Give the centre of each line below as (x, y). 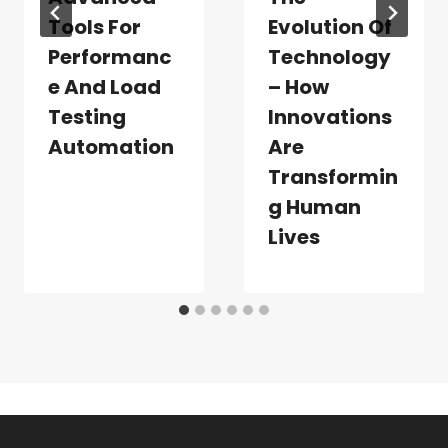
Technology (329, 57)
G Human (314, 207)
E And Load (104, 87)
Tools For (94, 27)
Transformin (333, 177)
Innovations (330, 117)
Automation (111, 147)
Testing (87, 117)
